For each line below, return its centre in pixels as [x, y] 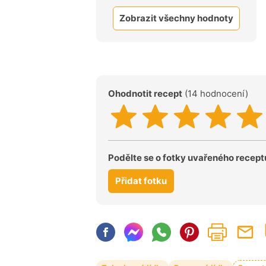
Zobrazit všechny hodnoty [176, 18]
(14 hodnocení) [215, 93]
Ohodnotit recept [145, 93]
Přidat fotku [141, 180]
